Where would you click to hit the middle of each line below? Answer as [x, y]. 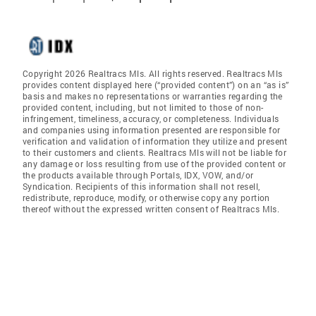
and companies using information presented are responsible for [152, 130]
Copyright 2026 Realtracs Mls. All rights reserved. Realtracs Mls [153, 73]
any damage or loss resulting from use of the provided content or [154, 164]
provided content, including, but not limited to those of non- [143, 107]
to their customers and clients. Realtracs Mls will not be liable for [155, 152]
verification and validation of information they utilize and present [155, 141]
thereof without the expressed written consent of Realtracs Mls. [151, 209]
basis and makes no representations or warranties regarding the [153, 96]
